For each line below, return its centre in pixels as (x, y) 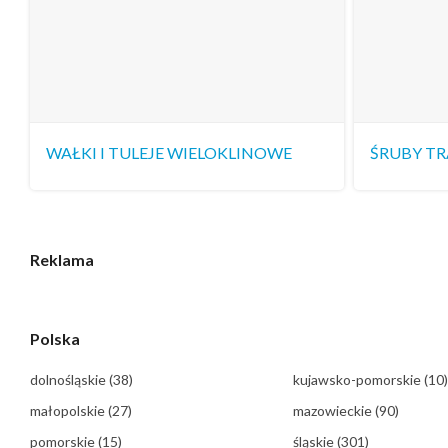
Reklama (62, 260)
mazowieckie (333, 411)
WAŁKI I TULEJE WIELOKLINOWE (169, 153)
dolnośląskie (69, 380)
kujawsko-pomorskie (358, 380)
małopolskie (69, 411)
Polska (55, 339)
